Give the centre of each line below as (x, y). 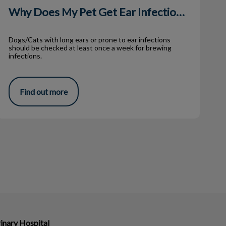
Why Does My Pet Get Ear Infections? (180, 12)
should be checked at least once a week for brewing (90, 48)
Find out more (43, 91)
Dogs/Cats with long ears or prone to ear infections (89, 40)
